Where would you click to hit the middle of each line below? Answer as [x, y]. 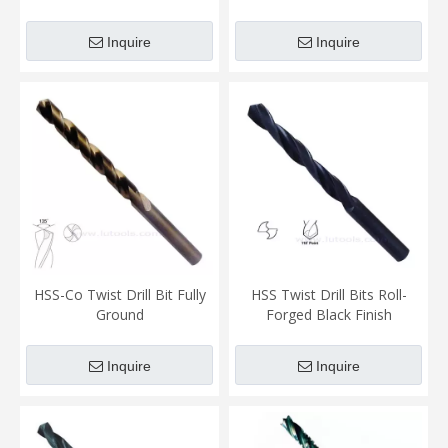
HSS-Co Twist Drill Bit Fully [119, 294]
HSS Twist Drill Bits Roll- [328, 294]
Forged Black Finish [328, 314]
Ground [119, 314]
